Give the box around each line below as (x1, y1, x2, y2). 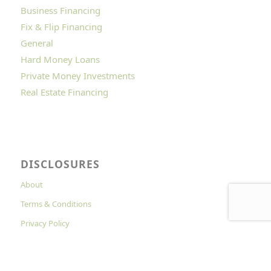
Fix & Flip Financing (20, 20, 102, 33)
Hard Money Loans (20, 53, 100, 65)
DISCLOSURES (20, 156, 100, 171)
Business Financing (20, 4, 100, 16)
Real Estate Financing (20, 85, 108, 98)
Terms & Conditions (20, 198, 91, 209)
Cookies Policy (20, 237, 72, 248)
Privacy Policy (20, 217, 70, 229)
